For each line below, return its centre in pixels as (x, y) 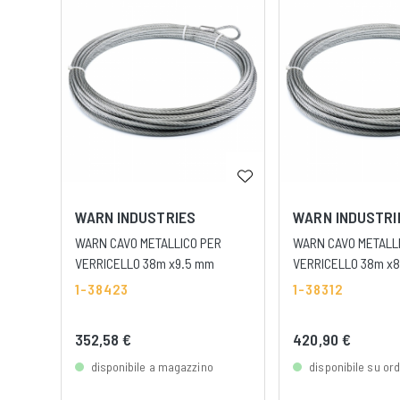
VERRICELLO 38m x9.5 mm (144, 262)
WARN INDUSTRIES (135, 217)
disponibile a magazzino (152, 366)
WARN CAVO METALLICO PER (148, 242)
